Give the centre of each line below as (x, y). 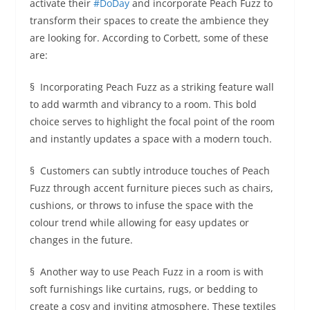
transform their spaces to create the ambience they (149, 20)
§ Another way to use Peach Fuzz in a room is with (146, 271)
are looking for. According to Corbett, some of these (149, 37)
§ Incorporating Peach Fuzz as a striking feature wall (152, 86)
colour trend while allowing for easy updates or (139, 222)
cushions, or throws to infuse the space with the (141, 205)
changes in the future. (81, 239)
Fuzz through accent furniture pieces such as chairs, (151, 188)
